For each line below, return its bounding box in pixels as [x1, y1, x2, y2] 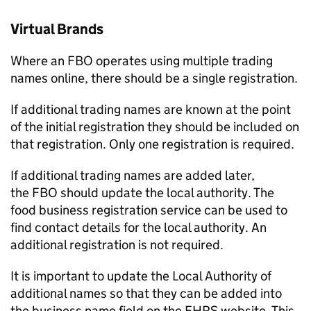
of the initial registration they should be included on [10, 119, 299, 135]
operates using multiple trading [93, 53, 273, 69]
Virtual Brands [10, 20, 103, 38]
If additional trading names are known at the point [10, 101, 291, 117]
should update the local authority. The [58, 185, 274, 201]
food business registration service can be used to [10, 202, 287, 218]
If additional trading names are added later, [10, 167, 255, 183]
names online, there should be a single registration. [10, 70, 298, 86]
